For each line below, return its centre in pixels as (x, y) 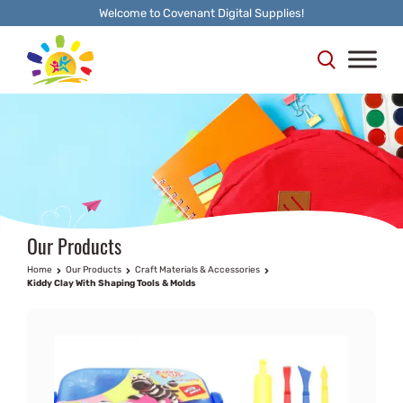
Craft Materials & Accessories (197, 269)
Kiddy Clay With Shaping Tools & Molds (112, 283)
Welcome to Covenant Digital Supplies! (201, 13)
